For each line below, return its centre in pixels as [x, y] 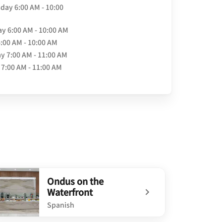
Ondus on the [75, 181]
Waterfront [70, 192]
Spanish [61, 204]
